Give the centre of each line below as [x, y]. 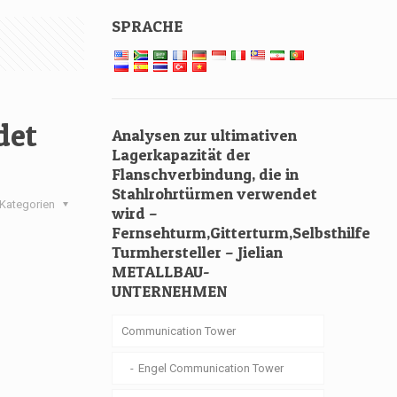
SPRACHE [148, 26]
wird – [135, 213]
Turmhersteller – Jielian [198, 252]
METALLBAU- [161, 272]
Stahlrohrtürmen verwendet [215, 194]
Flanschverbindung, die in [206, 174]
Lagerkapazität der [182, 155]
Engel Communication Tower [211, 368]
